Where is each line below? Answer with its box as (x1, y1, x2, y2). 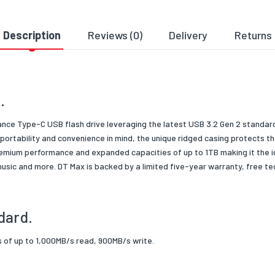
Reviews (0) (87, 28, 142, 42)
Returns (234, 28, 273, 42)
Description (2, 28, 61, 42)
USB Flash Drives (64, 47, 127, 58)
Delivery (169, 28, 208, 42)
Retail (64, 24, 87, 35)
